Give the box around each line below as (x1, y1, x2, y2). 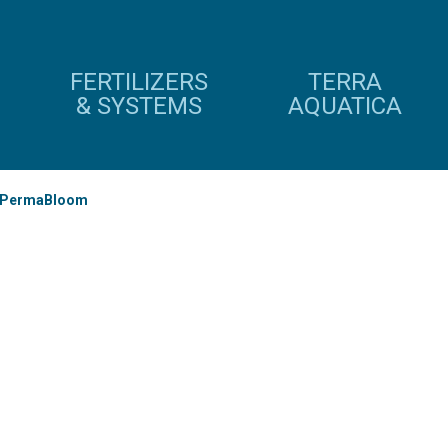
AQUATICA (288, 92, 402, 120)
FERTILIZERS (70, 68, 208, 96)
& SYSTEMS (76, 92, 202, 120)
